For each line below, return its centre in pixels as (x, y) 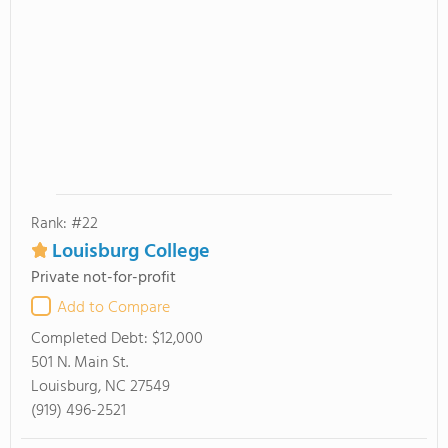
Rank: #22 (64, 224)
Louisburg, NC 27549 (100, 387)
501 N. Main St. (79, 363)
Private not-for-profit (103, 278)
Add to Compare (113, 308)
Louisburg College (131, 252)
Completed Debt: (91, 339)
